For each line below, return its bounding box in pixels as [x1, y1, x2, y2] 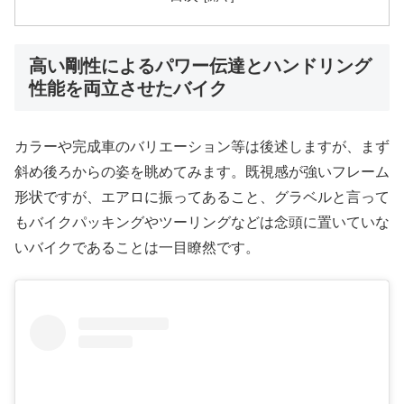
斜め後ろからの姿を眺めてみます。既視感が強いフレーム [14, 163, 390, 179]
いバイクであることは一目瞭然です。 [14, 239, 260, 255]
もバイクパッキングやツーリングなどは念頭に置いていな [14, 214, 390, 230]
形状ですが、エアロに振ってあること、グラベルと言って [14, 188, 390, 205]
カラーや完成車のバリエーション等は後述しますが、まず [14, 138, 390, 154]
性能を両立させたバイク [29, 78, 227, 99]
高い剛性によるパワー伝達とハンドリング [29, 56, 372, 77]
